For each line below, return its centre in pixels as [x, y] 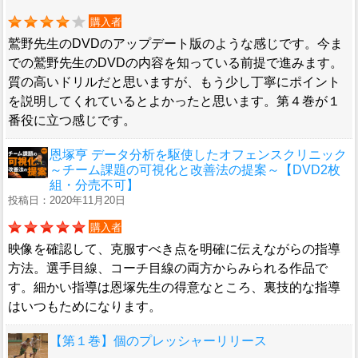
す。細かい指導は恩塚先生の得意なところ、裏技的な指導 [174, 288]
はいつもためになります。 [85, 307]
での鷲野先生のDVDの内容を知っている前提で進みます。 [175, 63]
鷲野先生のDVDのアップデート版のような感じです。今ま [175, 44]
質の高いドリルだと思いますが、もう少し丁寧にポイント [174, 82]
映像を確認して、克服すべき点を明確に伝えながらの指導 [174, 249]
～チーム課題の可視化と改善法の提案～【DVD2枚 [195, 170]
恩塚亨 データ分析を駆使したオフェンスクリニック [198, 155]
